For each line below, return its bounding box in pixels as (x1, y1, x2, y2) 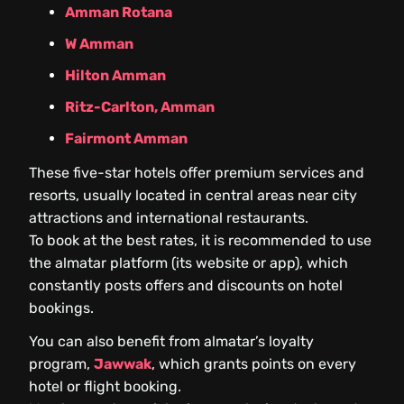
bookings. (29, 299, 94, 317)
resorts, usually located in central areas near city (29, 187, 357, 205)
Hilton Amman (65, 67, 166, 85)
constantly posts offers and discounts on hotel (29, 277, 343, 295)
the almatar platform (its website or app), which (29, 254, 348, 272)
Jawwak (94, 355, 151, 373)
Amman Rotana (65, 4, 172, 22)
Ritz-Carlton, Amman (65, 98, 215, 116)
